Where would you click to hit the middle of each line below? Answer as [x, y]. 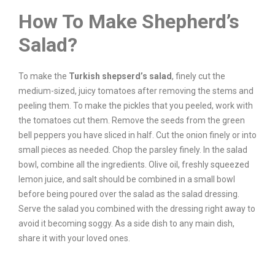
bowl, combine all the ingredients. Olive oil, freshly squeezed [134, 165]
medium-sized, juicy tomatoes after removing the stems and [136, 91]
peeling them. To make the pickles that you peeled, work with [136, 106]
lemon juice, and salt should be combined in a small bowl [127, 179]
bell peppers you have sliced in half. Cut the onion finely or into [137, 135]
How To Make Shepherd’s [129, 21]
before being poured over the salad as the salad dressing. [129, 194]
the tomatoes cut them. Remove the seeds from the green [132, 120]
